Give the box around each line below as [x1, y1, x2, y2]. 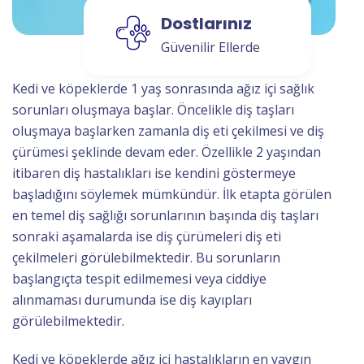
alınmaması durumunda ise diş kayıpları [12, 291, 252, 310]
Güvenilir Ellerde [161, 38, 260, 57]
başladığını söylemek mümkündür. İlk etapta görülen [12, 185, 331, 204]
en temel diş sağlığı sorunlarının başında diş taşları [12, 206, 318, 225]
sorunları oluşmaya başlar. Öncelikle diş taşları [12, 101, 294, 119]
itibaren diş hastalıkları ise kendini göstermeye [12, 164, 296, 183]
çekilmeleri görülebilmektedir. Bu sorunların [12, 249, 280, 267]
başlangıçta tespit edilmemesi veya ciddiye [12, 270, 266, 288]
